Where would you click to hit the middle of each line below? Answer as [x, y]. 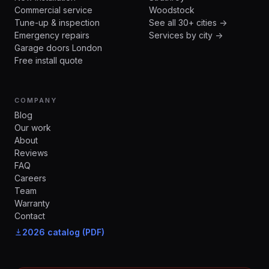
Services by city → [186, 35]
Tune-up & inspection [57, 22]
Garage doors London [58, 47]
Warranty [32, 203]
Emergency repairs [52, 35]
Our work [33, 127]
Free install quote [49, 60]
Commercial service [53, 10]
